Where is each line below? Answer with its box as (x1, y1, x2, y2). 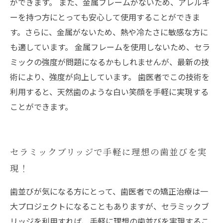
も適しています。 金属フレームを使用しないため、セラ (10, 41, 210, 53)
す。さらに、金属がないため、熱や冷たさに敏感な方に (10, 26, 208, 38)
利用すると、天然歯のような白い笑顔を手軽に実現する (10, 86, 209, 98)
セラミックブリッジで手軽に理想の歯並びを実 (10, 145, 207, 158)
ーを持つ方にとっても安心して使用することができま (10, 11, 200, 23)
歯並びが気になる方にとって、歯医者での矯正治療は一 (10, 185, 208, 197)
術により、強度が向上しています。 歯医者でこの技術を (10, 71, 210, 83)
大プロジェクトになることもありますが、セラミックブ (10, 200, 209, 212)
